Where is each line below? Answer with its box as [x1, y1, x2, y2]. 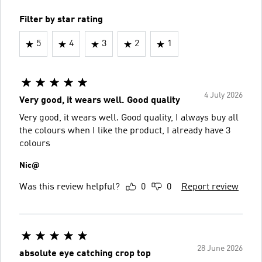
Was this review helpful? [19, 182, 120, 192]
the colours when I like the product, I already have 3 [19, 126, 230, 136]
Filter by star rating [19, 15, 103, 25]
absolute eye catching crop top [19, 249, 151, 258]
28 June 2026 [197, 244, 243, 253]
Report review [181, 182, 239, 192]
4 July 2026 [204, 91, 243, 99]
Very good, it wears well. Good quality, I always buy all [19, 113, 239, 123]
